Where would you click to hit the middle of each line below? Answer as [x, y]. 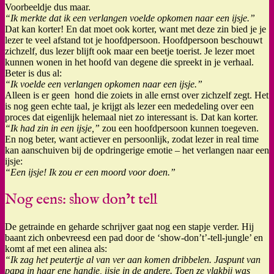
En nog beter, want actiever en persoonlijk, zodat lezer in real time [132, 139]
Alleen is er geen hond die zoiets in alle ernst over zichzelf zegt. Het [137, 95]
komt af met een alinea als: [56, 248]
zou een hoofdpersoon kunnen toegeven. [179, 128]
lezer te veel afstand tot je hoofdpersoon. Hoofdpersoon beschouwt [134, 40]
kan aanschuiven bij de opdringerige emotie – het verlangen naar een [137, 150]
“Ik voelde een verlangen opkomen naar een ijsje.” [104, 84]
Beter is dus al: [33, 73]
